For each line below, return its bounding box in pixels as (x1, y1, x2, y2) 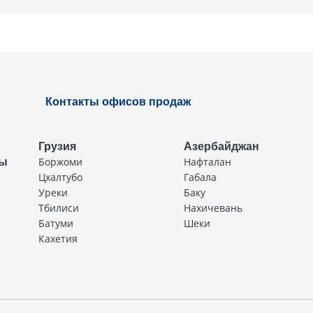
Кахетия (38, 232, 78, 245)
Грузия (38, 140, 76, 152)
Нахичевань (184, 201, 242, 214)
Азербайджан (184, 140, 259, 152)
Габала (184, 170, 217, 184)
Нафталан (184, 155, 231, 168)
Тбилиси (38, 201, 79, 214)
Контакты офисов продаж (45, 95, 191, 108)
